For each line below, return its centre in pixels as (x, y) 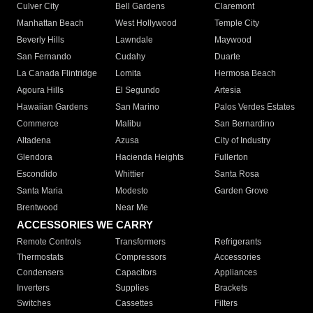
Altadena (34, 141)
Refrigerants (238, 242)
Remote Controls (49, 242)
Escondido (37, 174)
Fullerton (231, 158)
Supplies (132, 288)
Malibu (129, 124)
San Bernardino (244, 124)
